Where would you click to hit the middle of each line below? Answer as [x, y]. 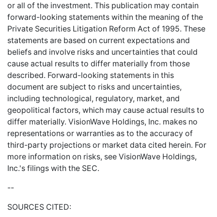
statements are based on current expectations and [99, 40]
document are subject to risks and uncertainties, [94, 87]
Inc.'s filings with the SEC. [53, 168]
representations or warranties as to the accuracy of [100, 133]
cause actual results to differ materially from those [99, 64]
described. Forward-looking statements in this [91, 75]
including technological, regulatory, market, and [93, 99]
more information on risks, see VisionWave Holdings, [102, 157]
